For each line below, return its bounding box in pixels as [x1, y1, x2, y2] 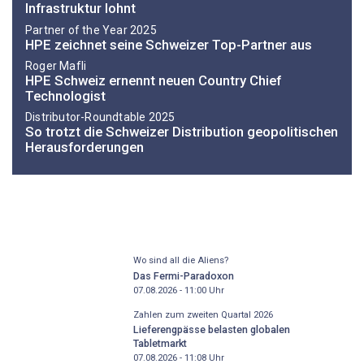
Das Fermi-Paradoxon [132, 269, 234, 282]
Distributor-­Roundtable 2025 [25, 110, 175, 124]
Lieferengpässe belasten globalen [132, 323, 290, 336]
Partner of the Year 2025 [25, 23, 157, 37]
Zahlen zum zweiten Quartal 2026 [132, 309, 273, 320]
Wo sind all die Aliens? [132, 255, 228, 266]
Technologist [25, 87, 106, 104]
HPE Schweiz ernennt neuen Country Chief [25, 71, 281, 89]
